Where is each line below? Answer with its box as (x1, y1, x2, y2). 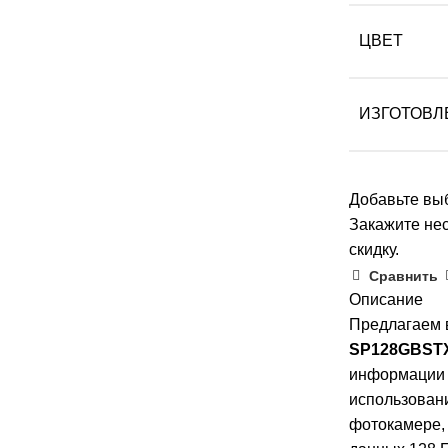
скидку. (348, 241, 399, 259)
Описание (348, 291, 423, 309)
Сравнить (368, 268, 438, 284)
